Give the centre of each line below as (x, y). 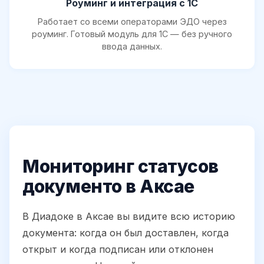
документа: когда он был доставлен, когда (126, 232)
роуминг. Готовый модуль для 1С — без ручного (132, 34)
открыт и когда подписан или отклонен (118, 249)
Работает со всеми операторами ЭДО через (132, 21)
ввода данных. (132, 46)
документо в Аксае (108, 186)
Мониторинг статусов (121, 166)
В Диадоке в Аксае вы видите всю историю (129, 216)
